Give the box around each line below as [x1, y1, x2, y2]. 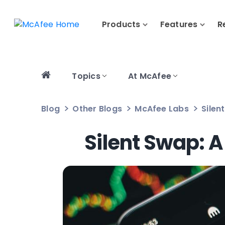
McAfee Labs [135, 103, 189, 115]
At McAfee [128, 70, 172, 82]
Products [101, 19, 141, 31]
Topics [72, 70, 100, 82]
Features [160, 19, 198, 31]
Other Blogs [72, 103, 123, 115]
